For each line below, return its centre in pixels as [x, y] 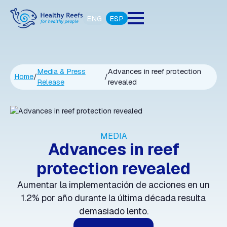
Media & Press [61, 71]
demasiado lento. [113, 211]
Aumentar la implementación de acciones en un [113, 185]
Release [50, 82]
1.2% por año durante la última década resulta [113, 198]
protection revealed [113, 169]
